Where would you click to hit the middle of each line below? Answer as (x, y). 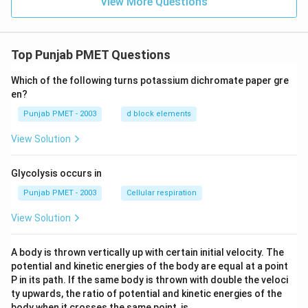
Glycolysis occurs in (56, 173)
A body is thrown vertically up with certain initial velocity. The (147, 252)
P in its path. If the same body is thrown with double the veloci (150, 280)
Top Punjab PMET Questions (91, 55)
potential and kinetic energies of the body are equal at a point (150, 266)
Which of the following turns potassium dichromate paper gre (150, 80)
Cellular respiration (162, 193)
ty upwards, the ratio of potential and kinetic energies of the (146, 294)
